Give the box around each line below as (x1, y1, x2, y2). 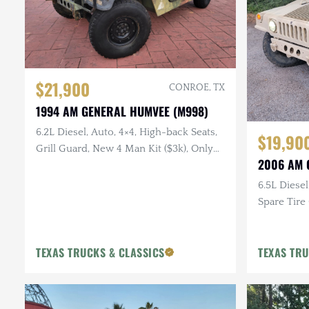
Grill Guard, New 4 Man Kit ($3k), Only (36, 143, 213, 155)
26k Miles (36, 159, 81, 172)
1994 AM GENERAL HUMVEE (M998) (36, 102, 208, 121)
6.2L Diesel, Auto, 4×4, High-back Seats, (36, 126, 217, 139)
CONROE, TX (169, 82, 225, 94)
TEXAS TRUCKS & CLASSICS (36, 243, 165, 261)
